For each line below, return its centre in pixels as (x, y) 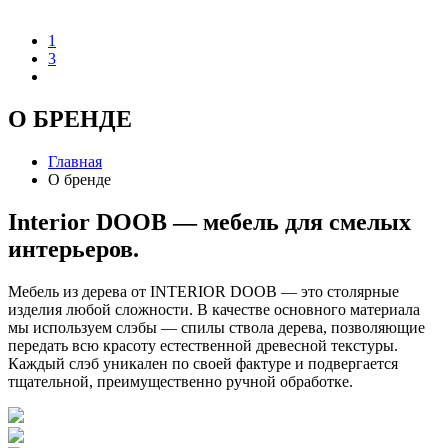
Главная (75, 161)
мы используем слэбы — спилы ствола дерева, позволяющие (216, 327)
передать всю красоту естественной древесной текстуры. (203, 345)
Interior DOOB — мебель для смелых (209, 221)
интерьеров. (73, 248)
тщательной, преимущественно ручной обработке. (180, 381)
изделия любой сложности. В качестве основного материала (214, 309)
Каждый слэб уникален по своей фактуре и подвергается (203, 363)
